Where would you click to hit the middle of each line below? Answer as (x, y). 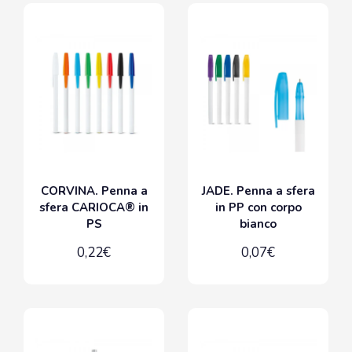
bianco (258, 224)
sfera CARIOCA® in (94, 207)
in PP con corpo (258, 207)
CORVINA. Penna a (94, 191)
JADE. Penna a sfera (258, 191)
